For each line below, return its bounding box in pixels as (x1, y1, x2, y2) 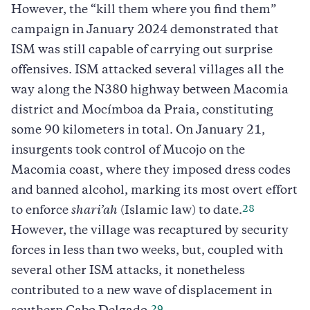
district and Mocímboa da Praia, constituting (11, 104, 273, 116)
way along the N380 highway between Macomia (11, 84, 289, 96)
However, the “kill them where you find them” (11, 4, 276, 16)
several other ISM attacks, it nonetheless (11, 265, 245, 277)
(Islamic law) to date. (118, 205, 242, 217)
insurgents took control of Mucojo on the (11, 145, 245, 156)
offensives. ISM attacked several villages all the (11, 64, 284, 76)
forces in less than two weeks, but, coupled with (11, 245, 283, 257)
